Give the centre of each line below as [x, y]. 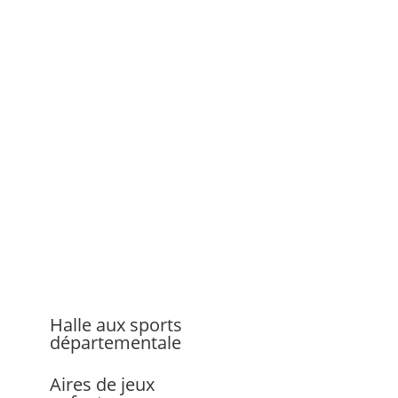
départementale [115, 342]
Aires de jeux [102, 384]
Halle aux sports [115, 324]
